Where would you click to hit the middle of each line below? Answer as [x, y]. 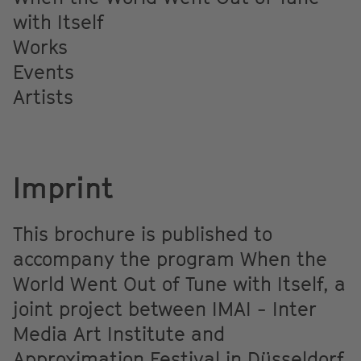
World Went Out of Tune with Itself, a [179, 283]
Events [44, 71]
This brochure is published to [143, 233]
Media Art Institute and [119, 333]
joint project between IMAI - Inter [165, 308]
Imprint [63, 187]
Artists [43, 96]
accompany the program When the [170, 258]
